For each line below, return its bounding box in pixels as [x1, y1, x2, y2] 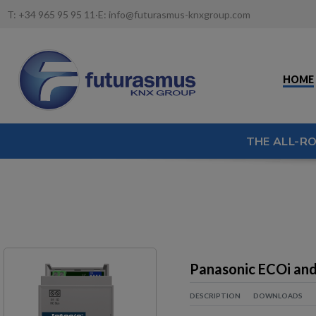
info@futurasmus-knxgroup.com [109, 8, 250, 20]
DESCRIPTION [190, 291, 241, 300]
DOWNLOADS [253, 291, 303, 300]
